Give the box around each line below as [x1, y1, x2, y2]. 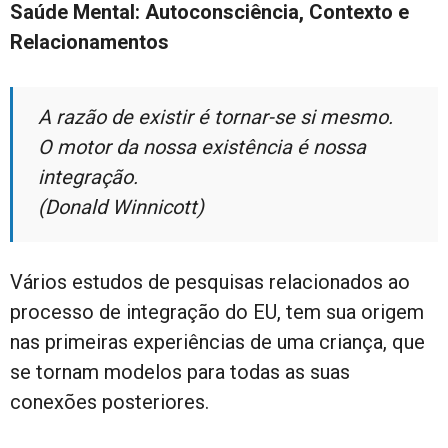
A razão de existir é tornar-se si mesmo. [38, 104, 393, 129]
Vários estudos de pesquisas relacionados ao [10, 269, 410, 294]
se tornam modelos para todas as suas [10, 359, 350, 384]
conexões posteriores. [10, 389, 209, 414]
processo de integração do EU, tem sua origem [10, 299, 424, 324]
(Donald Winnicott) [38, 194, 204, 219]
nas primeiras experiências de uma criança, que [10, 329, 425, 354]
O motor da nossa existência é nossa [38, 134, 366, 159]
